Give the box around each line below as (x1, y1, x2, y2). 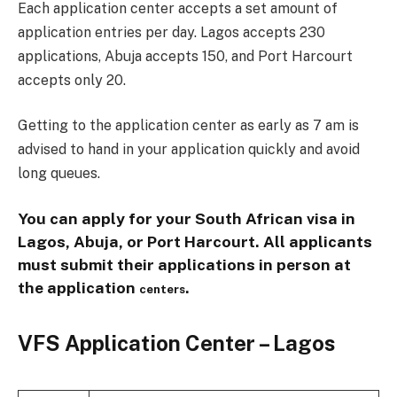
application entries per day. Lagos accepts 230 (18, 23, 325, 41)
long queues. (18, 165, 100, 183)
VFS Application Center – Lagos (18, 331, 335, 356)
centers (139, 282, 185, 296)
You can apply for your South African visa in (18, 209, 355, 228)
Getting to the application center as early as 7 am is (18, 117, 359, 135)
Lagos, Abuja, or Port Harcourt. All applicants (18, 232, 372, 251)
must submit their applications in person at (18, 255, 351, 274)
